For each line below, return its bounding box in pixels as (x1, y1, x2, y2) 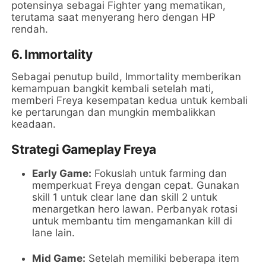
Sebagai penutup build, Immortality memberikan (11, 71, 242, 83)
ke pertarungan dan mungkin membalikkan (11, 106, 216, 119)
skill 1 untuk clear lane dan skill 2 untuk (32, 191, 218, 204)
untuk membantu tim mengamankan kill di (32, 215, 233, 227)
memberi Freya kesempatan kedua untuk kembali (11, 94, 248, 107)
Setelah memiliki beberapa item (85, 252, 240, 265)
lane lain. (32, 227, 75, 239)
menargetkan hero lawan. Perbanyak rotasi (32, 203, 238, 216)
